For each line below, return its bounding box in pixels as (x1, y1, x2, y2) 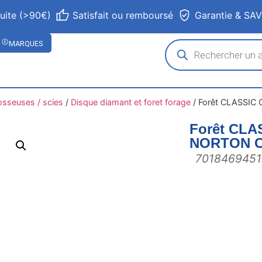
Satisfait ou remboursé (73, 9, 174, 21)
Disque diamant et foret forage (70, 97, 191, 108)
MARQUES (9, 39, 43, 48)
